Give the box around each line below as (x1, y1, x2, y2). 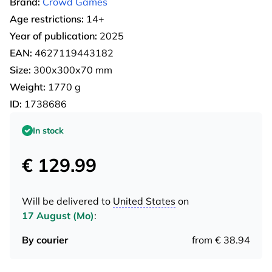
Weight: (10, 80, 46, 93)
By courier (22, 233, 68, 246)
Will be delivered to (22, 194, 113, 207)
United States (113, 194, 175, 207)
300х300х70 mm (31, 63, 112, 76)
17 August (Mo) (22, 209, 94, 222)
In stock (33, 124, 64, 136)
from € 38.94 (192, 233, 250, 246)
